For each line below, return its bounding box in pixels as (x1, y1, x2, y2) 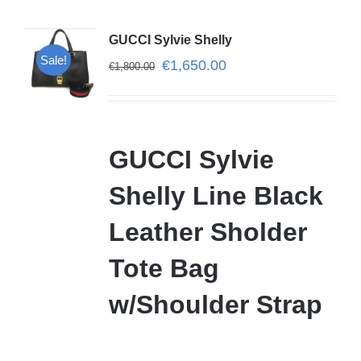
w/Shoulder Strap (108, 289, 322, 319)
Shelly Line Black (108, 180, 323, 210)
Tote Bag (108, 253, 219, 283)
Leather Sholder (108, 217, 307, 247)
